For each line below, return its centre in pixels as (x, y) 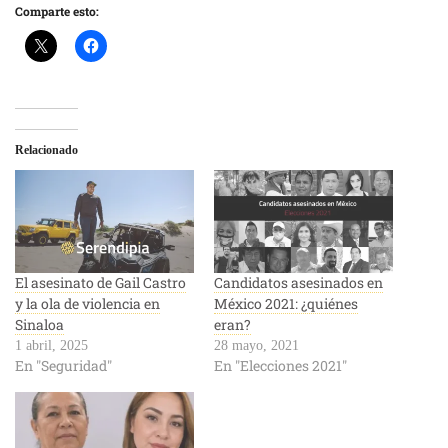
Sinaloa (39, 324)
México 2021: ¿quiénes (286, 303)
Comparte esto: (57, 11)
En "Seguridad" (63, 365)
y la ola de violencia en (87, 303)
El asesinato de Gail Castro (100, 282)
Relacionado (46, 150)
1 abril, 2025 (51, 345)
